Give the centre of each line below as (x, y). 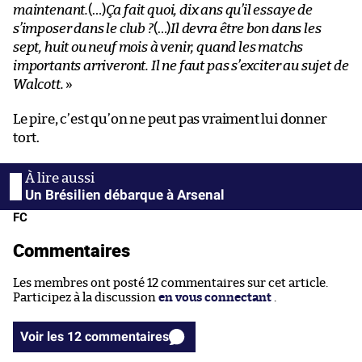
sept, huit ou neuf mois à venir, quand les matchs (158, 47)
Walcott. (38, 84)
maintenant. (51, 10)
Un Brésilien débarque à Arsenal (125, 194)
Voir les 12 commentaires (127, 336)
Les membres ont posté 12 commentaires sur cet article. (170, 283)
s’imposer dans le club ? (83, 28)
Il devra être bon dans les (246, 28)
